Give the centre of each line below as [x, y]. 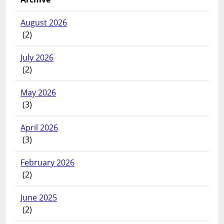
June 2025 [39, 197]
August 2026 [44, 22]
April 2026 [39, 127]
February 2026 [48, 162]
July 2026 [37, 57]
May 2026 [38, 92]
